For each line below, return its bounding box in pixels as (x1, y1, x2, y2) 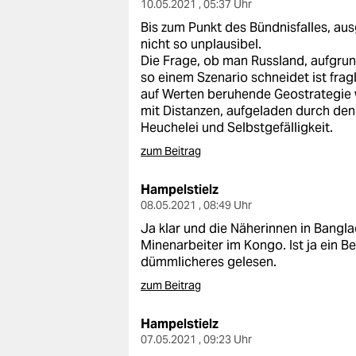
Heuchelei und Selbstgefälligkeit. (141, 119, 333, 136)
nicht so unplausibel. (141, 36, 261, 52)
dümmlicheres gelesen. (141, 253, 277, 270)
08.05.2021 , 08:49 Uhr (141, 198, 252, 212)
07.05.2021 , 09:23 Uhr (141, 332, 252, 346)
